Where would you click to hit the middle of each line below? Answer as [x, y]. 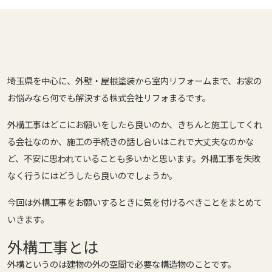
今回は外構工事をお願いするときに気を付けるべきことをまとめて [135, 202]
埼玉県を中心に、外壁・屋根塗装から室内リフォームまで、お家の [134, 80]
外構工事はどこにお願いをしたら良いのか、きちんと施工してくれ [135, 124]
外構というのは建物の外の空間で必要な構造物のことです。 [122, 264]
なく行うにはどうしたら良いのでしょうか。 [92, 175]
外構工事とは [53, 246]
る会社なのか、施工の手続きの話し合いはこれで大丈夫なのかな [131, 141]
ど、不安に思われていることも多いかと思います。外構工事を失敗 [134, 158]
